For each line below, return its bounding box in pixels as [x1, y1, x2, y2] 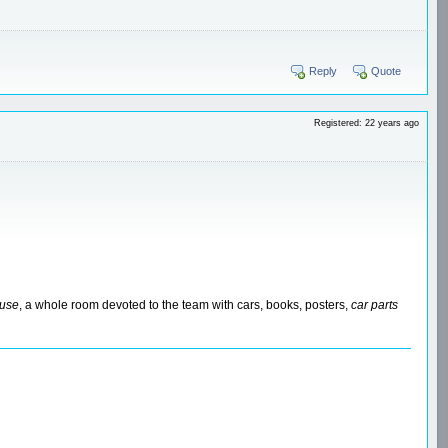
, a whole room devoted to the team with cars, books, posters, [19, 297, 351, 312]
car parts [351, 297, 398, 312]
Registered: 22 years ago [314, 117, 419, 128]
